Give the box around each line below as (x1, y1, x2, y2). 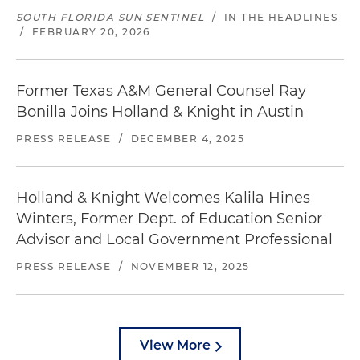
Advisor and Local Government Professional (16, 231, 333, 248)
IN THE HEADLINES (223, 11, 338, 23)
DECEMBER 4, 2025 (130, 133, 245, 145)
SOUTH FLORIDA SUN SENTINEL (16, 11, 205, 23)
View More (140, 337, 211, 353)
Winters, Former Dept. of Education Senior (16, 210, 322, 227)
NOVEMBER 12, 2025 (130, 260, 250, 272)
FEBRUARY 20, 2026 (31, 26, 150, 38)
